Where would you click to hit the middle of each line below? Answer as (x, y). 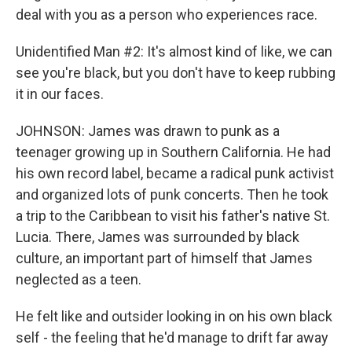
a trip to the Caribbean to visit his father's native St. (173, 216)
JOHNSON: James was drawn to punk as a (148, 131)
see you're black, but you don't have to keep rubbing (176, 73)
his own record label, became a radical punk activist (175, 173)
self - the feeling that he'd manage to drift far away (172, 337)
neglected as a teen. (79, 279)
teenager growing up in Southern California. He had (173, 152)
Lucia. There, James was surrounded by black (158, 237)
